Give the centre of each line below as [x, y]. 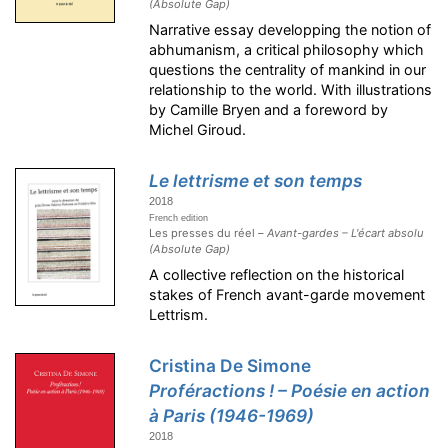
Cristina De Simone [230, 366]
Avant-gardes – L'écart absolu [346, 233]
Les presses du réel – [208, 233]
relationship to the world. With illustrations [291, 90]
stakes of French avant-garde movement [287, 295]
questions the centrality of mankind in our [288, 70]
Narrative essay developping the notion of [290, 30]
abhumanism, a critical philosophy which [287, 50]
